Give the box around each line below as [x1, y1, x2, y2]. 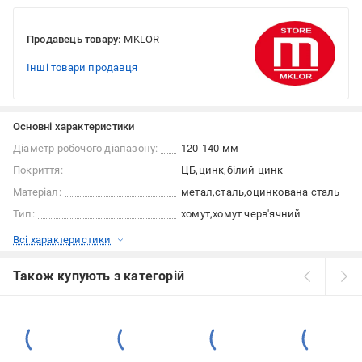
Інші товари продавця [27, 61, 137, 74]
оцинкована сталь [246, 186, 340, 198]
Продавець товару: [27, 33, 121, 45]
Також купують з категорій [13, 268, 184, 284]
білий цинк [226, 164, 284, 176]
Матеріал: [13, 186, 61, 198]
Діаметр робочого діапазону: [13, 142, 158, 154]
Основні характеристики [13, 120, 135, 133]
